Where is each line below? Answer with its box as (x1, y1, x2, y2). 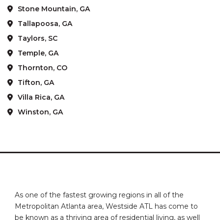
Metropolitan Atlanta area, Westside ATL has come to (15, 202, 198, 211)
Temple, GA (17, 49, 58, 57)
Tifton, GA (17, 78, 54, 87)
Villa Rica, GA (17, 93, 64, 102)
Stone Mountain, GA (17, 4, 90, 13)
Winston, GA (17, 108, 63, 116)
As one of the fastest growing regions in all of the (15, 191, 184, 199)
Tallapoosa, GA (17, 19, 72, 28)
